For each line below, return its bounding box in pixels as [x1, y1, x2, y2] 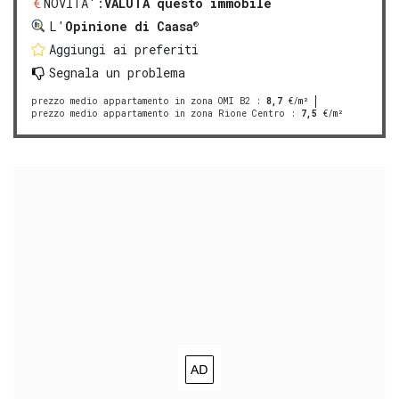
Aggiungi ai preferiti [49, 40, 199, 58]
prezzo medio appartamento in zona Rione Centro [31, 107, 285, 119]
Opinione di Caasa [65, 17, 193, 35]
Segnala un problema [49, 63, 185, 81]
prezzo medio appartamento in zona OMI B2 [31, 94, 250, 107]
